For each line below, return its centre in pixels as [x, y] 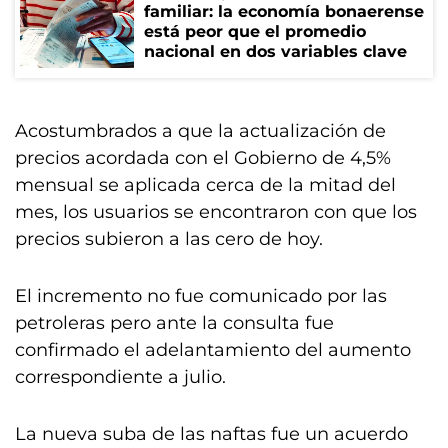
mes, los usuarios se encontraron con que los [216, 212]
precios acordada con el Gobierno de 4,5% [203, 158]
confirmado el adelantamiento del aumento [213, 350]
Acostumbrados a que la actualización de [200, 131]
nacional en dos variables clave [275, 51]
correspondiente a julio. [120, 377]
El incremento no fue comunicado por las [201, 296]
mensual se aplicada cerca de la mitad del [205, 185]
